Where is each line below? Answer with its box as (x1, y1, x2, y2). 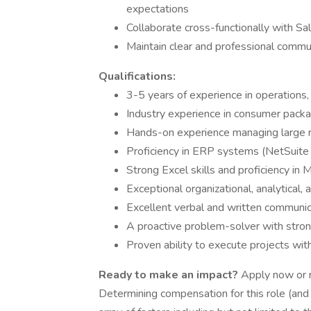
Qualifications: (99, 69, 176, 84)
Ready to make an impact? (99, 267, 238, 283)
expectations (126, 1, 189, 17)
